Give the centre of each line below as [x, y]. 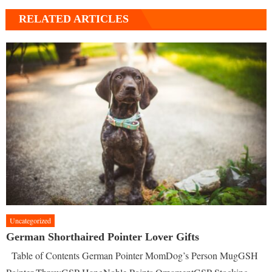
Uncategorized [31, 221]
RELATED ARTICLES [73, 19]
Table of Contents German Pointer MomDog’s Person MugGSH [132, 256]
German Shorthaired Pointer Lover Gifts [103, 237]
